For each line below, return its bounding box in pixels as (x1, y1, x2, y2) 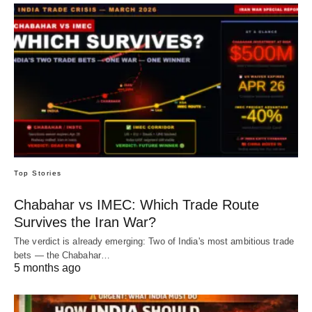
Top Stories (14, 169, 62, 178)
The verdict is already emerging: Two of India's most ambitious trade (14, 236, 294, 247)
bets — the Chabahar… (14, 250, 110, 261)
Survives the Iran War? (14, 214, 156, 231)
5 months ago (14, 262, 81, 274)
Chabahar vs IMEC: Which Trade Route (14, 197, 259, 213)
